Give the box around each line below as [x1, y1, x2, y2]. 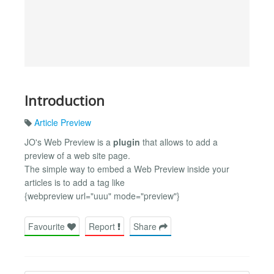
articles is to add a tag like [24, 176, 125, 189]
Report [89, 220, 117, 232]
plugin [113, 136, 140, 149]
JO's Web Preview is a [24, 136, 113, 149]
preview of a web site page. [24, 149, 130, 162]
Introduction [24, 91, 105, 110]
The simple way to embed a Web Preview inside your [24, 163, 229, 176]
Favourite [28, 220, 67, 232]
